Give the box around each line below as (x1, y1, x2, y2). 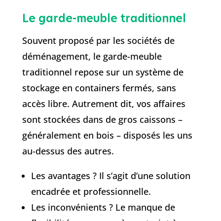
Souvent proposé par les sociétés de (22, 34, 175, 46)
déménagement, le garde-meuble (22, 50, 162, 62)
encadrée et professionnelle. (31, 185, 151, 197)
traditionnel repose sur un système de (22, 66, 184, 78)
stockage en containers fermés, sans (22, 81, 176, 94)
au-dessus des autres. (22, 145, 114, 157)
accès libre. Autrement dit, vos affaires (22, 97, 185, 110)
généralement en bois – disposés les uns (22, 129, 192, 141)
